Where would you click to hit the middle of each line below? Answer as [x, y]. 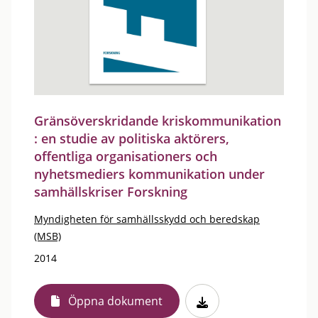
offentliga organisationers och [126, 156]
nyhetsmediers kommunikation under [149, 174]
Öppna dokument [115, 301]
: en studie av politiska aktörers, [132, 138]
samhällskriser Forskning [111, 192]
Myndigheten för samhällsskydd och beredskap [147, 219]
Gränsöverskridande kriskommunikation [158, 121]
